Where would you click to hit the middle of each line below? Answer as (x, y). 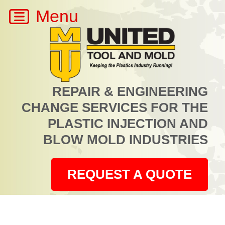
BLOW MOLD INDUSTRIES (126, 140)
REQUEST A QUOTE (130, 174)
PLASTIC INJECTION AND (128, 124)
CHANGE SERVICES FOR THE (115, 108)
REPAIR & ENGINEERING (130, 92)
